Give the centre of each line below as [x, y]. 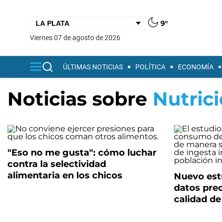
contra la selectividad [57, 164]
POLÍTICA [150, 67]
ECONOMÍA [196, 67]
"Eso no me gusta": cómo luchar [82, 153]
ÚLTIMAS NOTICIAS [93, 67]
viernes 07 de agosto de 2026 [77, 37]
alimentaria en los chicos [65, 175]
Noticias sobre [80, 99]
